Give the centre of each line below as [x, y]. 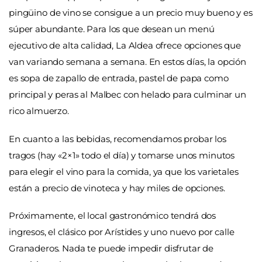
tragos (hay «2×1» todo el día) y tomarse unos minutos [122, 155]
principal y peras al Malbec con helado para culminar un [127, 95]
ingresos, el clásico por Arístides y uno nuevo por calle [122, 232]
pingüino [28, 13]
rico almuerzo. [39, 111]
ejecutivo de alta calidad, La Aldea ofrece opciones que [125, 46]
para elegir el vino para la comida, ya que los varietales [124, 171]
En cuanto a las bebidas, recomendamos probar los [118, 139]
